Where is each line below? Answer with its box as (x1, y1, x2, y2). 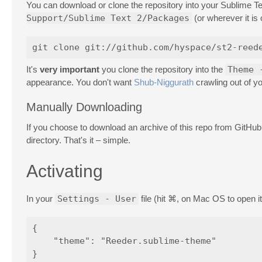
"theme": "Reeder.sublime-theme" (32, 235, 216, 246)
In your (26, 193, 55, 204)
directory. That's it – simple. (26, 135, 130, 145)
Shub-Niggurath (134, 77, 194, 88)
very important (40, 64, 99, 75)
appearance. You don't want (26, 77, 134, 88)
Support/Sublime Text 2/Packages (26, 13, 189, 24)
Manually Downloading (26, 101, 142, 114)
